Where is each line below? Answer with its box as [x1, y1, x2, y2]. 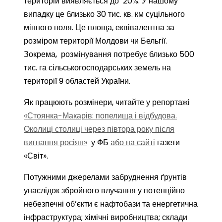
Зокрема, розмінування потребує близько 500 [24, 49, 194, 60]
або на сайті [111, 137, 155, 148]
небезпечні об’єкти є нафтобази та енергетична [24, 198, 198, 210]
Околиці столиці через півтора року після [24, 123, 174, 135]
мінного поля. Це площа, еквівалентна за [24, 22, 174, 33]
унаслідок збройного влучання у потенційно [24, 185, 185, 196]
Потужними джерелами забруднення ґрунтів [24, 171, 187, 183]
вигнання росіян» [24, 137, 87, 148]
